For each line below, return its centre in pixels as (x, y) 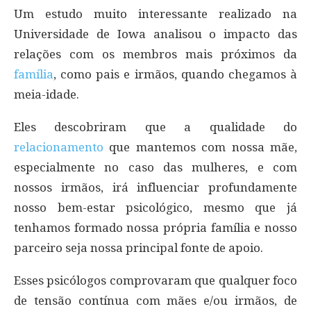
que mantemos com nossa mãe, (200, 148)
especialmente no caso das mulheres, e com (155, 168)
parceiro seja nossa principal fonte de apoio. (138, 248)
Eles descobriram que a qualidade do (155, 127)
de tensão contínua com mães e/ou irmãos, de (155, 301)
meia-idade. (47, 95)
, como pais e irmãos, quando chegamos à (175, 75)
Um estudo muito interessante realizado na (155, 14)
